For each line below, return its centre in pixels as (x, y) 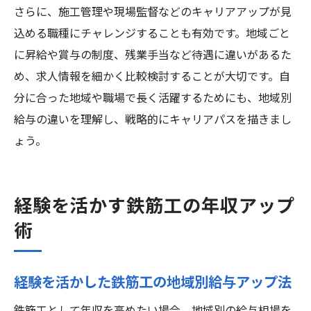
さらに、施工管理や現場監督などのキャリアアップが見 (153, 13)
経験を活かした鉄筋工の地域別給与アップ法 (153, 283)
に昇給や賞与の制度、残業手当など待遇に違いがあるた (153, 56)
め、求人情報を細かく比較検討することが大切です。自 (152, 77)
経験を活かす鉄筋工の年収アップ (154, 207)
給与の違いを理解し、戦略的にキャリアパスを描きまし (153, 120)
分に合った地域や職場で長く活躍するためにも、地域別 (153, 99)
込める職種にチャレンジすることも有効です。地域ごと (152, 34)
